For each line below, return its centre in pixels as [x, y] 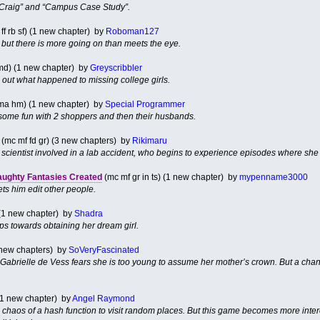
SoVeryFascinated [104, 250]
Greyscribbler [116, 67]
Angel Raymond [103, 298]
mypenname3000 [273, 177]
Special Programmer [145, 104]
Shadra [88, 213]
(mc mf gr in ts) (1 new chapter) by [170, 177]
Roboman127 [132, 31]
